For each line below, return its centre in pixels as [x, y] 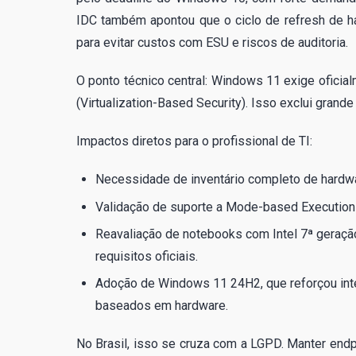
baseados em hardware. [162, 306]
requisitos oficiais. [147, 256]
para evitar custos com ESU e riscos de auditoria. [212, 43]
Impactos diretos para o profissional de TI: [194, 141]
